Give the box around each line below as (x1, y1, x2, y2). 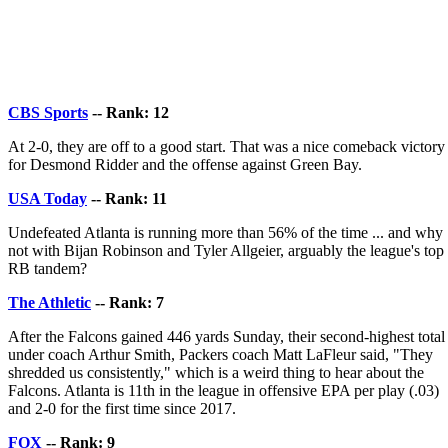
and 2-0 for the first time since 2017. (8, 399, 236, 417)
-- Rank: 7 (91, 293, 164, 311)
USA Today (8, 189, 87, 207)
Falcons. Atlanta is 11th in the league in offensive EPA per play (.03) (8, 381, 439, 399)
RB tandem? (8, 259, 87, 277)
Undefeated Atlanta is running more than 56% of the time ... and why (8, 223, 443, 241)
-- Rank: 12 (88, 103, 169, 121)
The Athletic (8, 293, 91, 311)
